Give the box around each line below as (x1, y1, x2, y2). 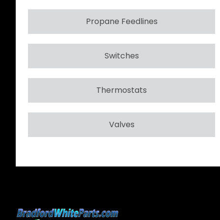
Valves (109, 118, 135, 130)
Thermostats (96, 84, 147, 96)
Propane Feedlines (85, 15, 158, 27)
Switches (104, 50, 139, 61)
